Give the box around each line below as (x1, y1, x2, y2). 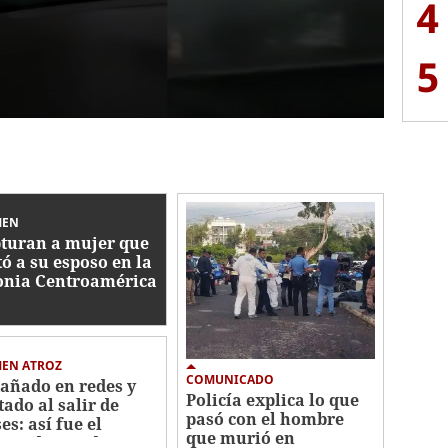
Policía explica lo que (186, 389, 360, 412)
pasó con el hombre (186, 408, 345, 431)
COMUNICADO (186, 371, 275, 389)
